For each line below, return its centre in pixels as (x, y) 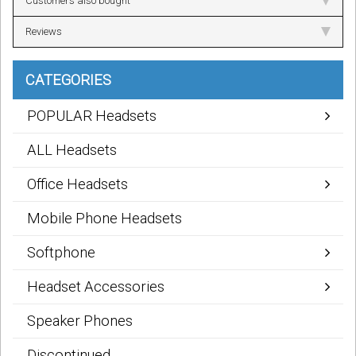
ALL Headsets (72, 150)
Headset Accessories (96, 287)
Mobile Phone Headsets (104, 219)
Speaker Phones (80, 321)
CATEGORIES (68, 80)
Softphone (61, 253)
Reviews (44, 32)
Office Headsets (77, 184)
